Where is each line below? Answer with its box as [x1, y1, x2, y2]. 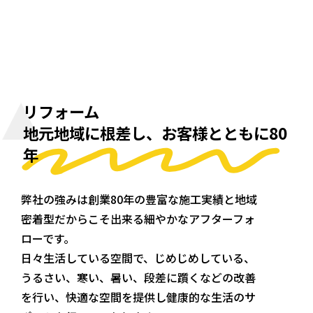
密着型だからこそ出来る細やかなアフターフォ [21, 210, 256, 227]
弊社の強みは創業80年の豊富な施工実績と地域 [21, 190, 258, 208]
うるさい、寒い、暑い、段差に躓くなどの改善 [21, 268, 256, 286]
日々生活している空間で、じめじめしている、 [21, 249, 256, 266]
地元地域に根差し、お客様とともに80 [23, 121, 288, 144]
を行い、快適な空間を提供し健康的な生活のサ [21, 288, 256, 305]
